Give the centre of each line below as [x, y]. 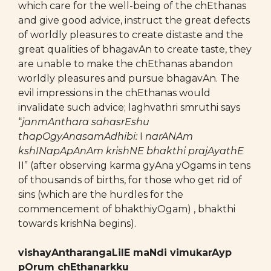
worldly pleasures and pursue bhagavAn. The [129, 78]
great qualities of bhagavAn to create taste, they [135, 49]
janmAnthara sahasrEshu [86, 122]
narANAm [169, 136]
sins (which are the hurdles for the [101, 194]
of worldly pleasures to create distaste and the [131, 35]
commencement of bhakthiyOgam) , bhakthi [127, 209]
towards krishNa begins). [77, 224]
